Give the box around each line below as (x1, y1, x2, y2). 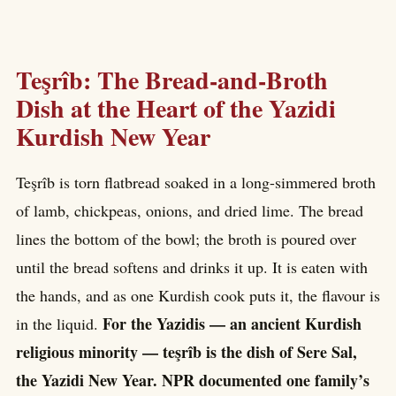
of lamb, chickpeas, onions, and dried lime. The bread (16, 200, 363, 222)
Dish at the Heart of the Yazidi (16, 89, 336, 126)
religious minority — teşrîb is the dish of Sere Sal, (16, 340, 357, 364)
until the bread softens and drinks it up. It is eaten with (16, 256, 368, 278)
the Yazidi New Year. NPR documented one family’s (16, 369, 369, 392)
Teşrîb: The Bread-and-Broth (16, 61, 328, 98)
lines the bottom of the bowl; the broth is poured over (16, 228, 356, 250)
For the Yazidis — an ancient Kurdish (103, 312, 362, 336)
